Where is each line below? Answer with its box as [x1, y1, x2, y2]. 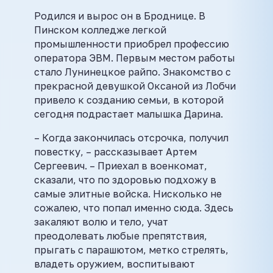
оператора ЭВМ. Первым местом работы [34, 52, 235, 64]
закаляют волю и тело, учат [34, 216, 168, 228]
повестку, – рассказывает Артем [34, 146, 197, 158]
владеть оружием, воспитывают [34, 258, 195, 270]
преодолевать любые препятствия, [34, 230, 207, 242]
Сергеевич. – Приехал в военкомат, [34, 160, 207, 172]
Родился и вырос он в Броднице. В [34, 10, 205, 22]
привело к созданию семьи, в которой [34, 94, 224, 106]
